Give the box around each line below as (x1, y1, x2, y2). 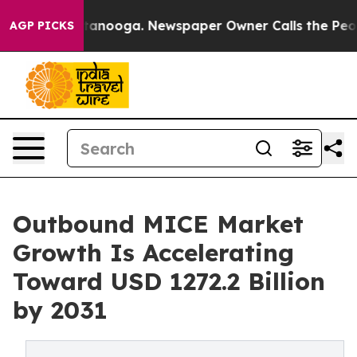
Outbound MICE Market (13, 209, 304, 239)
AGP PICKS (10, 18, 74, 33)
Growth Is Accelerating (13, 237, 294, 268)
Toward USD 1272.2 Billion (13, 266, 325, 296)
